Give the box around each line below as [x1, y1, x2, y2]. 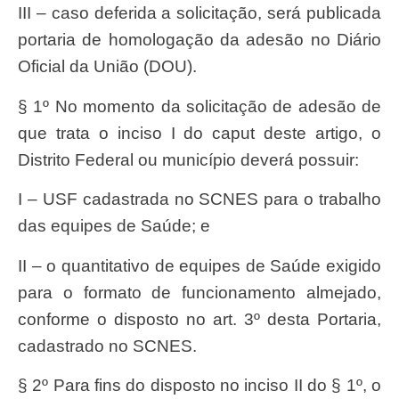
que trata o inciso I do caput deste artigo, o [18, 123, 381, 142]
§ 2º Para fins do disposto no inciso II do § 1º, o [18, 375, 381, 395]
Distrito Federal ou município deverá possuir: [18, 150, 359, 169]
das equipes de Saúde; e [18, 216, 210, 236]
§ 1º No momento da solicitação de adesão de [18, 96, 381, 116]
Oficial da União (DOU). [18, 57, 197, 77]
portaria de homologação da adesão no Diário [18, 30, 381, 50]
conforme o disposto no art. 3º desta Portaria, [18, 309, 381, 329]
